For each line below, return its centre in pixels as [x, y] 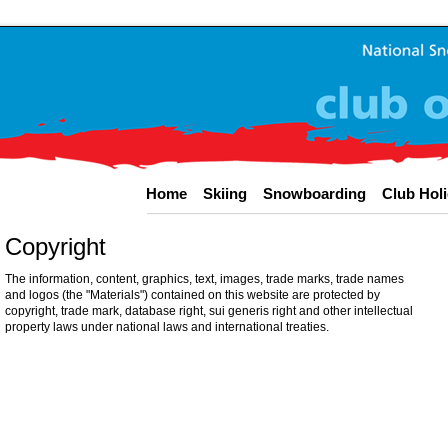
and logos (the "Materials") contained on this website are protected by [192, 295]
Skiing [225, 193]
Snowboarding [314, 193]
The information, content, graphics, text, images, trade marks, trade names [204, 279]
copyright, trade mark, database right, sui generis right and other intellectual [208, 311]
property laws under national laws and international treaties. [166, 327]
